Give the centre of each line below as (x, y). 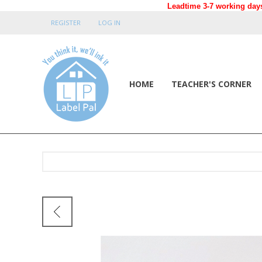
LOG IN (109, 23)
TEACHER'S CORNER (211, 84)
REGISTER (66, 23)
